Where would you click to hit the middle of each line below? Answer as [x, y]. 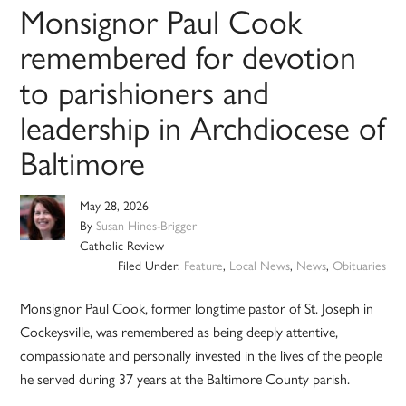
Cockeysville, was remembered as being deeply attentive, [179, 332]
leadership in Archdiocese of [203, 126]
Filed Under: [150, 265]
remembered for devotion [188, 56]
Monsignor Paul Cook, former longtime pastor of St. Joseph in [197, 308]
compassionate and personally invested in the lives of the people [202, 355]
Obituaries [359, 265]
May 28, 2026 [115, 205]
